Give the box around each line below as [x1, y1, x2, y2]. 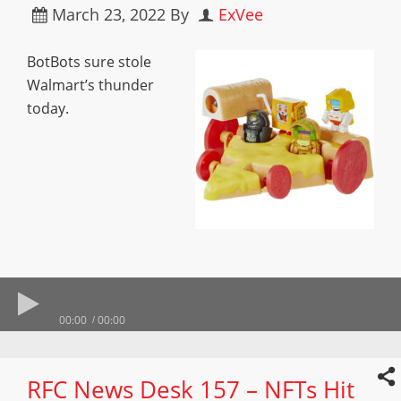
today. [27, 98, 69, 118]
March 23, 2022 [52, 4, 166, 25]
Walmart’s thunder [27, 75, 154, 95]
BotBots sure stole [27, 52, 151, 72]
